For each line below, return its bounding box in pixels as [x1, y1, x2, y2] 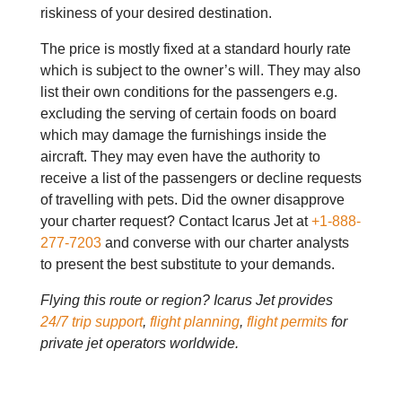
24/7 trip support [39, 314, 143, 329]
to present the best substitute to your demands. [39, 257, 335, 272]
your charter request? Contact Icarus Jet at [39, 214, 308, 229]
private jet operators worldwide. [39, 336, 239, 351]
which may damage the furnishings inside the [39, 127, 327, 143]
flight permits [246, 314, 328, 329]
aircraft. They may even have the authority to [39, 149, 320, 164]
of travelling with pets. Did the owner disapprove [39, 192, 345, 207]
